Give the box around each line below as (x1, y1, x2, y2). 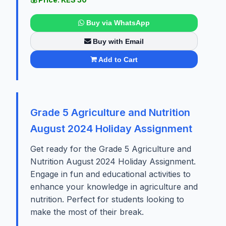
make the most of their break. (30, 207, 144, 217)
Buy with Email (93, 37, 144, 45)
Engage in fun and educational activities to (30, 169, 191, 180)
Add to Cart (98, 55, 138, 64)
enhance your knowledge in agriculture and (30, 182, 198, 192)
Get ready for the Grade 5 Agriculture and (30, 144, 191, 154)
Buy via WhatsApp (86, 19, 150, 27)
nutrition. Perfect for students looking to (30, 194, 184, 205)
